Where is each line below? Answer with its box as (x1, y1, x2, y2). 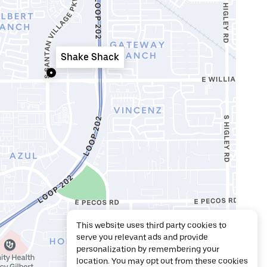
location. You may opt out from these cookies (76, 256, 248, 266)
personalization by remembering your (76, 244, 219, 254)
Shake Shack (61, 51, 119, 63)
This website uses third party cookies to (76, 221, 226, 230)
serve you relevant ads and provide (76, 232, 208, 242)
